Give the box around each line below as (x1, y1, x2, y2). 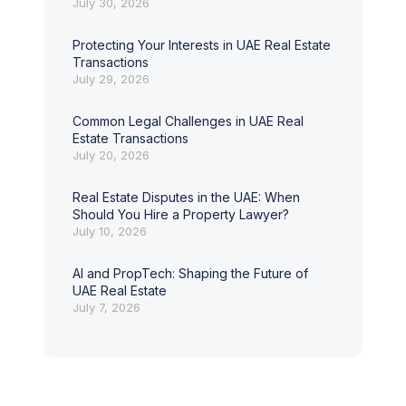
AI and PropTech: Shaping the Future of (72, 266, 308, 281)
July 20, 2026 (72, 148, 150, 162)
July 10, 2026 (72, 224, 147, 238)
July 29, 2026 (72, 72, 150, 86)
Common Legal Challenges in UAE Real (72, 113, 304, 129)
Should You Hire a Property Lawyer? (72, 207, 289, 222)
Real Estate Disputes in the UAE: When (72, 189, 300, 205)
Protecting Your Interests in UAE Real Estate (72, 37, 331, 53)
